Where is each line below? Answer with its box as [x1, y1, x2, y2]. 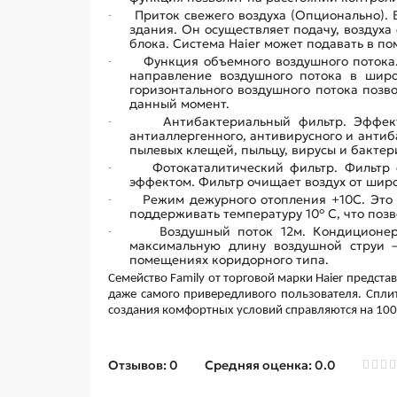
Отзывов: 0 [108, 356, 178, 373]
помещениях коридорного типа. [129, 251, 329, 268]
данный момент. [129, 95, 230, 112]
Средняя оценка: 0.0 [205, 356, 336, 373]
